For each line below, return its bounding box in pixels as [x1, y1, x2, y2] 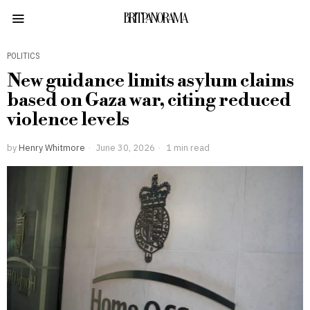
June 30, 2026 [94, 142, 155, 153]
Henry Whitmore [19, 142, 85, 153]
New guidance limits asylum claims [7, 70, 294, 92]
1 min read [164, 142, 210, 153]
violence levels [7, 109, 129, 131]
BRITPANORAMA [123, 10, 187, 26]
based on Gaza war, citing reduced [7, 89, 291, 111]
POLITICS [7, 51, 39, 61]
